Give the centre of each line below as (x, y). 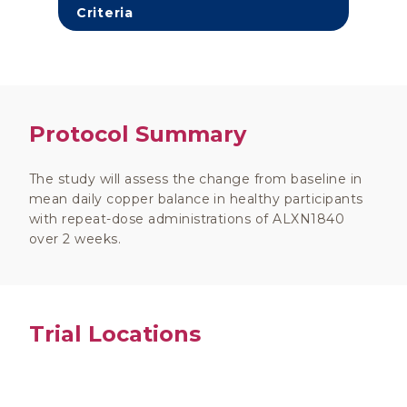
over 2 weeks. (75, 239)
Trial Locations (115, 334)
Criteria (105, 13)
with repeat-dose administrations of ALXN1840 (187, 219)
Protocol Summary (138, 134)
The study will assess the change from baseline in (196, 179)
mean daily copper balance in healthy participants (196, 199)
